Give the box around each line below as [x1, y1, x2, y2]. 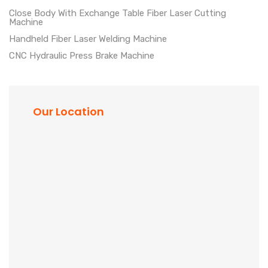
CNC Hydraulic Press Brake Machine [9, 50, 154, 61]
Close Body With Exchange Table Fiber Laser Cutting [9, 7, 226, 19]
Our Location [33, 103, 104, 119]
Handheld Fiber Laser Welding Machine [9, 33, 167, 44]
